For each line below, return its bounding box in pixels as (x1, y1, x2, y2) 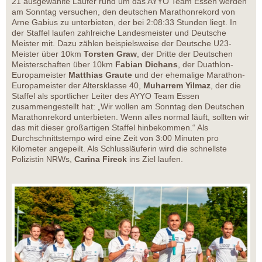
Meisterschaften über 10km (12, 60, 115, 70)
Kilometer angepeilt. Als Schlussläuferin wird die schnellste (12, 144, 227, 154)
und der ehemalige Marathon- (132, 70, 245, 80)
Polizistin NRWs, (12, 154, 74, 164)
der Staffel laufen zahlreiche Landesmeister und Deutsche (12, 28, 226, 38)
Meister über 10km (12, 49, 84, 59)
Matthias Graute (68, 70, 132, 80)
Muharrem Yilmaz (143, 81, 211, 91)
